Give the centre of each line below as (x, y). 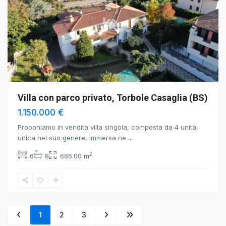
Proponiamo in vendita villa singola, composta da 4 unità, (108, 127)
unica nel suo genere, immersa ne (73, 138)
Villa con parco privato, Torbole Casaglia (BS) (113, 98)
